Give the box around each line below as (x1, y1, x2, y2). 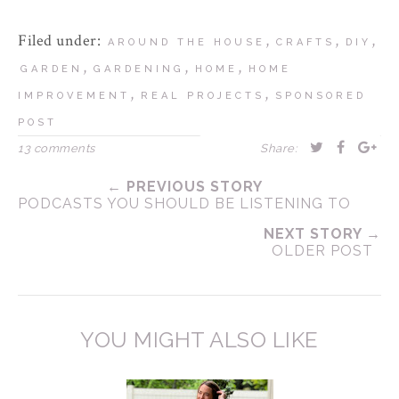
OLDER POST (272, 242, 373, 260)
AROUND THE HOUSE (107, 37, 265, 49)
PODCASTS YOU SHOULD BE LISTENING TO (18, 195, 351, 213)
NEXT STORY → (264, 225, 381, 243)
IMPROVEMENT (18, 90, 130, 102)
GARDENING (94, 63, 184, 76)
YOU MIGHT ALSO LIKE (80, 327, 319, 354)
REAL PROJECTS (141, 90, 265, 102)
